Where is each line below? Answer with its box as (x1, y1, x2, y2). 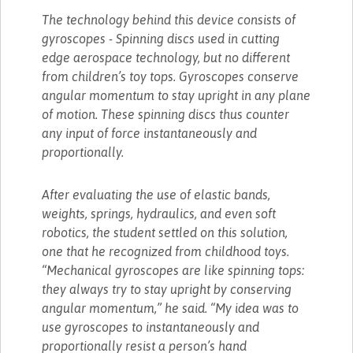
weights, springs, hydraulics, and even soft (42, 206, 277, 221)
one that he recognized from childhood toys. (42, 243, 290, 258)
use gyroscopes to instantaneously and (42, 319, 260, 334)
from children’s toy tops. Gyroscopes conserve (42, 69, 299, 84)
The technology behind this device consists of (42, 12, 296, 27)
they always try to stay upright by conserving (42, 281, 292, 296)
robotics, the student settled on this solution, (42, 225, 288, 240)
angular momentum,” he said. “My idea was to (42, 300, 299, 315)
